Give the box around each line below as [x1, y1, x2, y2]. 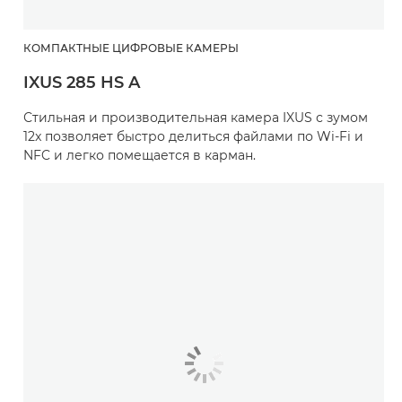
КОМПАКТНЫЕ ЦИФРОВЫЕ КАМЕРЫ [23, 41, 239, 56]
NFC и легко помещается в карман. [23, 147, 256, 164]
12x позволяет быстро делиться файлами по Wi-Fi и [23, 128, 363, 145]
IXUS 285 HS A [23, 73, 140, 93]
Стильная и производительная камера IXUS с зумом [23, 109, 368, 127]
